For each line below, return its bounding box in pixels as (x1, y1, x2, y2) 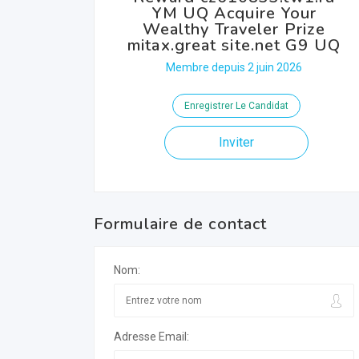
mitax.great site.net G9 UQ (127, 34, 341, 56)
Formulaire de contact (94, 213, 268, 235)
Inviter (218, 135, 254, 150)
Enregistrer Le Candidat (184, 100, 288, 111)
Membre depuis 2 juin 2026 (166, 61, 302, 74)
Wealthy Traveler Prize (142, 18, 326, 40)
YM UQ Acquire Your (151, 2, 317, 24)
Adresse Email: (114, 330, 189, 343)
